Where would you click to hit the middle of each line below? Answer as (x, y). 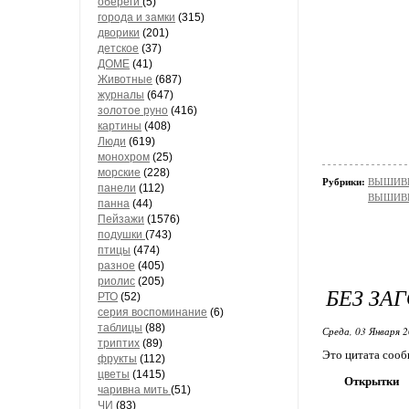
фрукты (117, 359)
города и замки (136, 17)
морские (119, 173)
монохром (124, 157)
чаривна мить (134, 390)
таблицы (120, 328)
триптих (119, 343)
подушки (121, 235)
